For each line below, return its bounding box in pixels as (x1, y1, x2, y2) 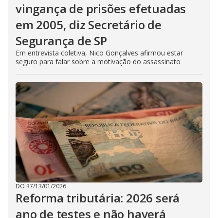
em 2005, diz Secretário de (16, 17, 162, 33)
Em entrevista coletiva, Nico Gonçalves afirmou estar (16, 48, 183, 57)
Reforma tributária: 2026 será (16, 190, 180, 206)
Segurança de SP (16, 33, 108, 49)
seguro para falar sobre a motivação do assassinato (16, 57, 181, 66)
